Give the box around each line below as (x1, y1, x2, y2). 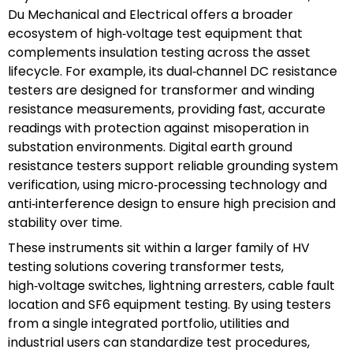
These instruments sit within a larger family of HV (8, 238, 310, 257)
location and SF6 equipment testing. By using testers (8, 295, 331, 314)
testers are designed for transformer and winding (8, 80, 314, 99)
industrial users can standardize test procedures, (8, 333, 310, 351)
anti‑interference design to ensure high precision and (8, 194, 336, 213)
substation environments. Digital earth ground (8, 137, 292, 156)
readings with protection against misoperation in (8, 118, 309, 137)
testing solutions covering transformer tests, (8, 257, 284, 276)
